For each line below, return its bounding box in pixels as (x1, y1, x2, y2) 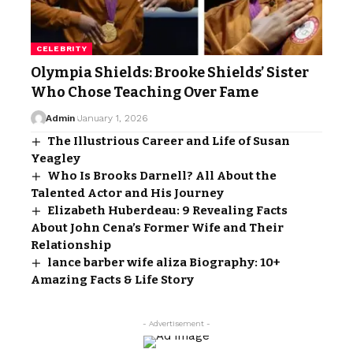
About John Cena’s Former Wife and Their (31, 221, 284, 236)
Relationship (31, 238, 111, 253)
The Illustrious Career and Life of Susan (47, 134, 291, 149)
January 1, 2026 (77, 113, 147, 124)
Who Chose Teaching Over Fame (31, 84, 258, 102)
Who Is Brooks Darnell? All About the (47, 169, 277, 184)
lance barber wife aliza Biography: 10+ (47, 255, 281, 270)
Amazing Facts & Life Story (31, 273, 194, 288)
